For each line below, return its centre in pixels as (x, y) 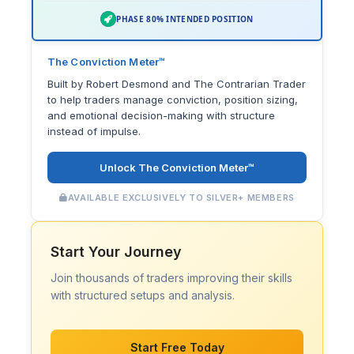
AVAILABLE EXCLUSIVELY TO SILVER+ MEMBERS (181, 197)
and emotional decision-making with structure (161, 115)
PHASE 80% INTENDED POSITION (185, 19)
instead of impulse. (94, 131)
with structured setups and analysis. (143, 295)
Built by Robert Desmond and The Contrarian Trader (177, 83)
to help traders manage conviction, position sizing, (173, 99)
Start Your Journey (116, 251)
